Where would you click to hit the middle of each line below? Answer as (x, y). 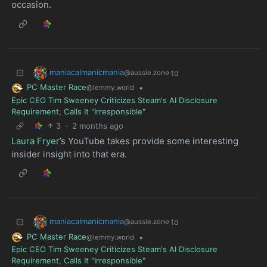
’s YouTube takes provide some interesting (149, 141)
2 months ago (98, 125)
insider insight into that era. (69, 154)
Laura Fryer (35, 141)
